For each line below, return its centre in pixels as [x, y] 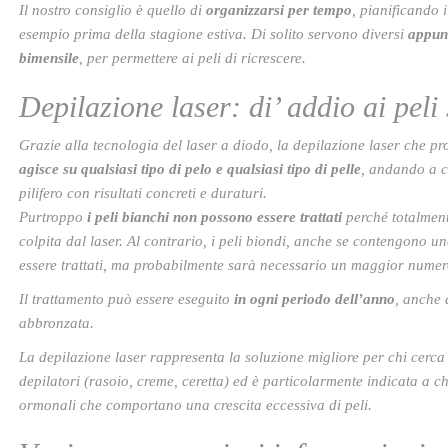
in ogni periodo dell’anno [314, 299]
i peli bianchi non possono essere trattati [212, 217]
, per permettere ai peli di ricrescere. [194, 58]
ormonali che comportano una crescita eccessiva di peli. [195, 405]
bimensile [49, 58]
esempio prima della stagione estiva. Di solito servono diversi [213, 34]
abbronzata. [56, 323]
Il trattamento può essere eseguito [126, 299]
